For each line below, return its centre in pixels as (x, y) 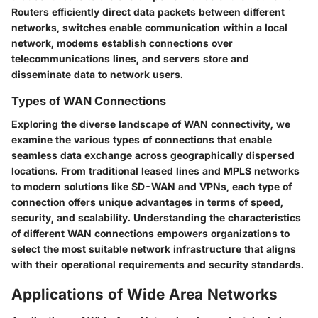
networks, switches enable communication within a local (149, 28)
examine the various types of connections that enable (142, 139)
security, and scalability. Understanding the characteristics (156, 217)
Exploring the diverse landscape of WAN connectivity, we (151, 124)
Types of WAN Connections (89, 101)
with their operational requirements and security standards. (158, 264)
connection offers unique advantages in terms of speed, (147, 202)
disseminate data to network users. (97, 75)
